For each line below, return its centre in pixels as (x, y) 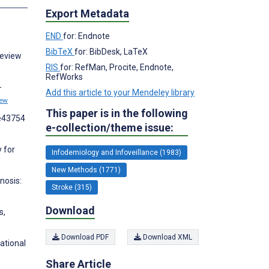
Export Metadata (87, 13)
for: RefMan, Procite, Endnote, (117, 67)
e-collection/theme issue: (110, 127)
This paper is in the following (117, 113)
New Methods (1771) (86, 170)
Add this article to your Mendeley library (120, 92)
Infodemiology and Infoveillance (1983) (116, 152)
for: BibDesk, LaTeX (111, 51)
